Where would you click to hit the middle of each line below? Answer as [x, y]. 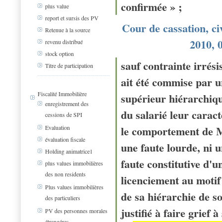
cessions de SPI [64, 114]
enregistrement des [67, 104]
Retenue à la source [68, 30]
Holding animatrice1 [69, 151]
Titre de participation [69, 66]
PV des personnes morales [76, 211]
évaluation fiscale [65, 139]
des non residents [65, 174]
